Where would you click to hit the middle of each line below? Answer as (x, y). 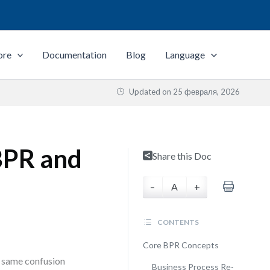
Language (185, 55)
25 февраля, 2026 (206, 92)
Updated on (150, 92)
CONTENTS (177, 222)
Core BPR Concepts (181, 245)
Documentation (75, 55)
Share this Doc (182, 156)
